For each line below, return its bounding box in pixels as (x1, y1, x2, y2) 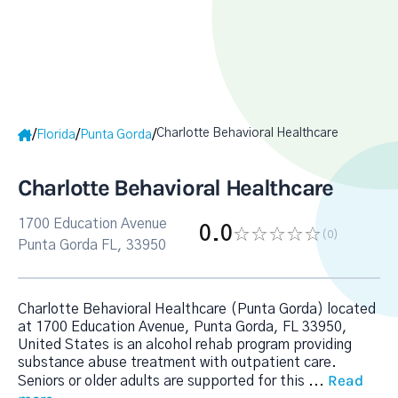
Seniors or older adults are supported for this (18, 374, 308, 388)
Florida (36, 128, 76, 141)
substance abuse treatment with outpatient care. (18, 355, 337, 370)
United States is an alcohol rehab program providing (18, 338, 352, 352)
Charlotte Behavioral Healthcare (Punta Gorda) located (18, 302, 376, 316)
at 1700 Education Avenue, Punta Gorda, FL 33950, (18, 320, 347, 334)
